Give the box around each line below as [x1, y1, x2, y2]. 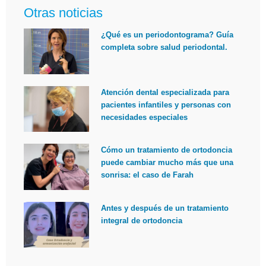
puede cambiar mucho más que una [101, 158, 234, 167]
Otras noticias [24, 5, 103, 20]
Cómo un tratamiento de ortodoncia [101, 145, 233, 155]
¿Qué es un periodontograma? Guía [101, 30, 234, 39]
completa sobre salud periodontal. [101, 42, 228, 52]
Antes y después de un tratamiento [101, 203, 229, 213]
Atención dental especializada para [101, 88, 230, 97]
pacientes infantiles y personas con [101, 100, 232, 110]
